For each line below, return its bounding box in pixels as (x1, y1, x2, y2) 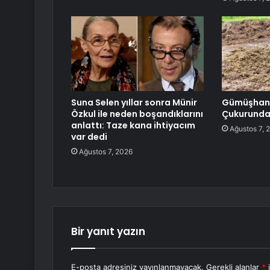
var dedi (71, 131, 107, 143)
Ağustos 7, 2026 (79, 147, 133, 157)
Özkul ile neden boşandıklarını (71, 108, 203, 121)
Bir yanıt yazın (71, 224, 145, 239)
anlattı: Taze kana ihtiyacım (71, 119, 195, 132)
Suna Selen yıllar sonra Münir (71, 96, 197, 109)
